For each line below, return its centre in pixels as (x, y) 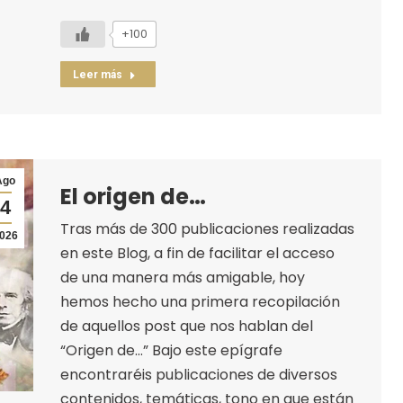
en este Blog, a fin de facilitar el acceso (197, 253)
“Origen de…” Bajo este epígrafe (171, 350)
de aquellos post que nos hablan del (186, 326)
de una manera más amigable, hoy (182, 277)
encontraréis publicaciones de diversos (198, 374)
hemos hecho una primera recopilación (200, 301)
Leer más (97, 74)
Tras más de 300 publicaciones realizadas (207, 228)
